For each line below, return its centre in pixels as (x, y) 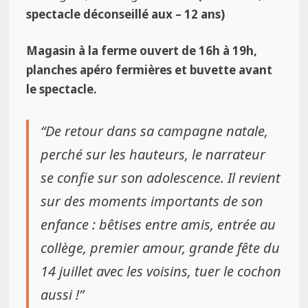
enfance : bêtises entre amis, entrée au (158, 225)
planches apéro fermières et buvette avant (150, 70)
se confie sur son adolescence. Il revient (161, 178)
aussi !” (63, 295)
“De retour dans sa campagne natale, (155, 131)
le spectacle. (62, 89)
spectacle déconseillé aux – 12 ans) (126, 14)
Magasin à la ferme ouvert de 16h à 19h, (142, 51)
